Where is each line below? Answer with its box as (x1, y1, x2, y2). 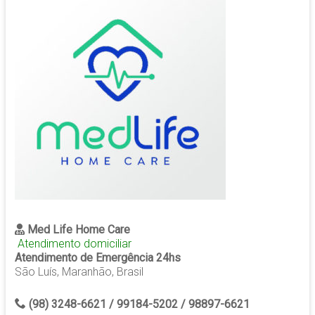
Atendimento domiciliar (14, 237, 131, 251)
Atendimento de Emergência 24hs (14, 251, 181, 265)
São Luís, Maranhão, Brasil (14, 265, 143, 279)
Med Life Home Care (24, 223, 130, 237)
